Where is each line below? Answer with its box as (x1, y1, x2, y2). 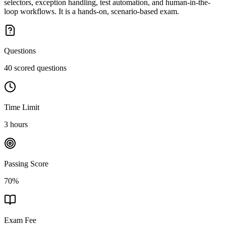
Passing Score (4, 159, 48, 168)
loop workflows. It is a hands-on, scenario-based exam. (4, 7, 179, 16)
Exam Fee (4, 215, 36, 224)
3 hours (4, 120, 28, 129)
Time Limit (4, 102, 39, 111)
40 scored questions (4, 63, 67, 72)
